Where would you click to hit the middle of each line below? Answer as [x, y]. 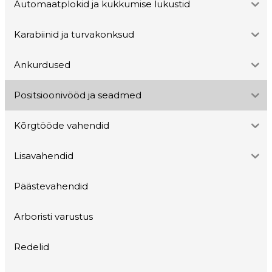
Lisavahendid [43, 156]
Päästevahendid [51, 186]
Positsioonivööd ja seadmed [77, 95]
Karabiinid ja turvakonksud [74, 35]
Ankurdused [42, 65]
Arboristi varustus [53, 217]
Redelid [31, 247]
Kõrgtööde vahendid [61, 126]
